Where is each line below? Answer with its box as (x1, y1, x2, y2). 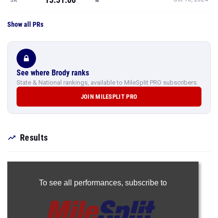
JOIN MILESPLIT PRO (80, 93, 138, 100)
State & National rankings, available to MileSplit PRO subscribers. (17, 79, 198, 86)
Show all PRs (7, 20, 43, 28)
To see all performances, (38, 179, 125, 187)
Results (20, 132, 48, 143)
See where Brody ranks (17, 68, 89, 77)
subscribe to (125, 179, 167, 187)
